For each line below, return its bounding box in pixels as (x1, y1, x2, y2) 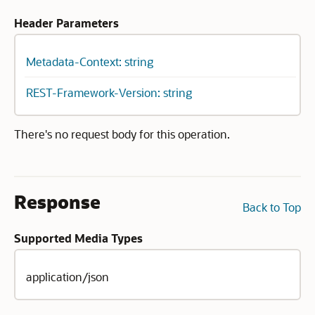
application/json (26, 269, 109, 284)
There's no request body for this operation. (14, 127, 230, 141)
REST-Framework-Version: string (26, 85, 192, 100)
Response (14, 190, 101, 214)
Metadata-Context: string (26, 54, 153, 69)
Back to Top (243, 200, 301, 214)
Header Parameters (14, 15, 119, 30)
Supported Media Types (14, 231, 143, 245)
